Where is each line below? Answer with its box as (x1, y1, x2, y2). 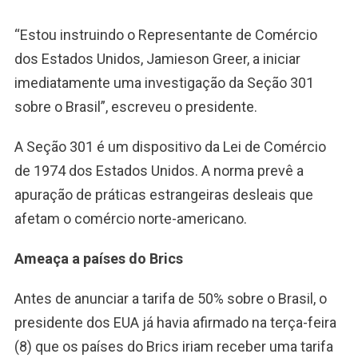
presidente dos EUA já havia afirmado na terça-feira (14, 313, 336, 331)
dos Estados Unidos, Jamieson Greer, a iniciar (14, 50, 300, 67)
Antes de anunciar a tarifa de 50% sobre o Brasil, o (14, 289, 327, 307)
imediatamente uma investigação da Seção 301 (14, 74, 314, 91)
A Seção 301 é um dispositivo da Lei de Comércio (14, 137, 326, 155)
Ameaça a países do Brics (14, 249, 183, 267)
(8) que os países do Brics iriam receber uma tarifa (14, 337, 333, 355)
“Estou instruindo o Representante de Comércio (14, 26, 317, 43)
